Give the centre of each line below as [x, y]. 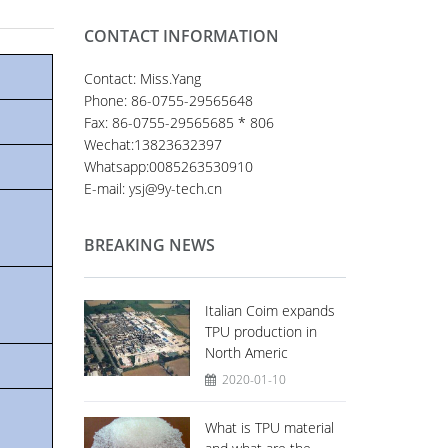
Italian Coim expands [269, 310]
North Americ [246, 352]
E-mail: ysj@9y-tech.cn [152, 188]
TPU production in [260, 331]
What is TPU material [269, 427]
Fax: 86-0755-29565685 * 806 [178, 122]
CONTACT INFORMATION [181, 36]
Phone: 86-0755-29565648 [168, 100]
